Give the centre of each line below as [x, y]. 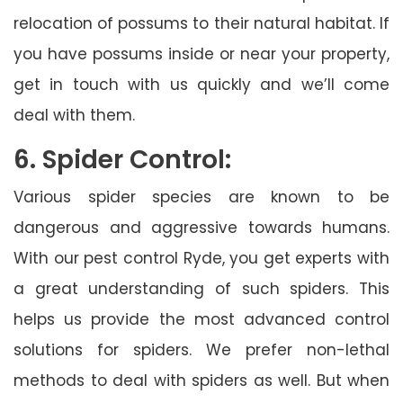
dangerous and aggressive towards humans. [201, 227]
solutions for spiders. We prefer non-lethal [201, 349]
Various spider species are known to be [201, 197]
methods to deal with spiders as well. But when [201, 380]
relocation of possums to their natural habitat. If [201, 23]
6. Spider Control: [122, 159]
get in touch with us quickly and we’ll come [201, 84]
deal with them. [74, 115]
